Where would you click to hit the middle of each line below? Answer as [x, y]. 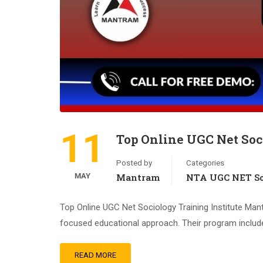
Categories [205, 163]
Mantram [138, 177]
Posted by [134, 163]
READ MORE [95, 255]
